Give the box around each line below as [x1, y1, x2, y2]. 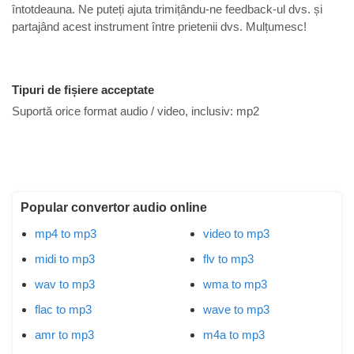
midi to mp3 [35, 251, 95, 265]
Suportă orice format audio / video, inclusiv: [12, 104, 236, 119]
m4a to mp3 [203, 327, 265, 341]
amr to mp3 [35, 327, 94, 341]
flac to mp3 [35, 302, 92, 316]
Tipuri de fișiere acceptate [12, 82, 154, 96]
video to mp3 [203, 226, 269, 240]
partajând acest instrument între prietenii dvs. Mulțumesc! [12, 19, 307, 33]
